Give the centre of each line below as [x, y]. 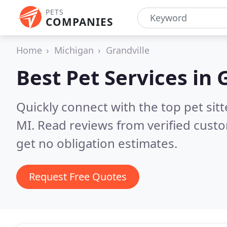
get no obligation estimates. [97, 143]
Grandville [128, 50]
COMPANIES [79, 22]
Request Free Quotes [78, 177]
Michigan [74, 50]
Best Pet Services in [117, 77]
